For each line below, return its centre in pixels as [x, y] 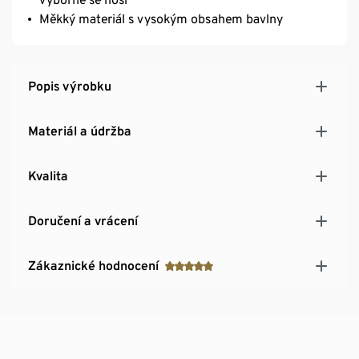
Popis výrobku [70, 86]
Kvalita [48, 175]
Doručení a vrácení [83, 220]
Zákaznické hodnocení [93, 265]
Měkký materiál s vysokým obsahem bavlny [161, 18]
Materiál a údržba [80, 131]
